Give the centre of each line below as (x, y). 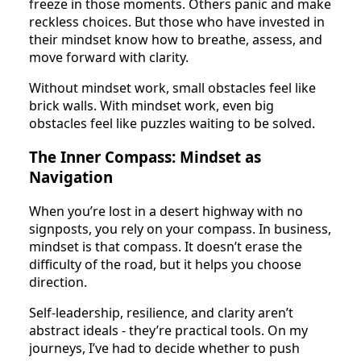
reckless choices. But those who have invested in (177, 21)
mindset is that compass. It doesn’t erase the (166, 247)
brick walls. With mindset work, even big (151, 105)
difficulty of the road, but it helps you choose (165, 265)
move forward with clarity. (109, 57)
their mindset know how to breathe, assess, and (176, 39)
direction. (58, 282)
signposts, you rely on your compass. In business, (180, 229)
